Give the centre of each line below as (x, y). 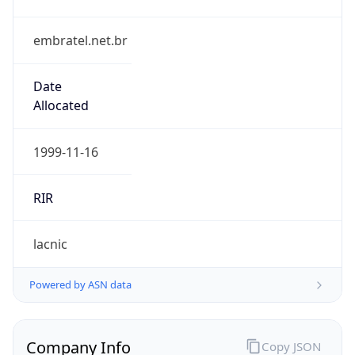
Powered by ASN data (80, 285)
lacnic (50, 244)
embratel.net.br (80, 41)
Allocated (61, 106)
